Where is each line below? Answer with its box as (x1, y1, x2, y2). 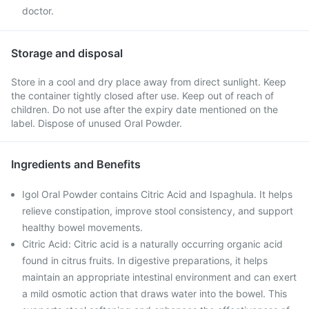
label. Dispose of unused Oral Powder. (11, 117, 182, 129)
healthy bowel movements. (22, 221, 143, 233)
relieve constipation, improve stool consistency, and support (22, 205, 293, 217)
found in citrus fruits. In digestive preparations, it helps (22, 255, 268, 266)
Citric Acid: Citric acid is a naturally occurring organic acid (22, 238, 283, 250)
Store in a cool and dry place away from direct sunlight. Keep (11, 76, 286, 88)
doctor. (22, 5, 54, 17)
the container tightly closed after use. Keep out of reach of (11, 90, 274, 101)
